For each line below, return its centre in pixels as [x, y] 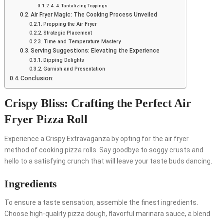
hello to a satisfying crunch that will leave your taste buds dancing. [108, 161]
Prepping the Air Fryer [70, 24]
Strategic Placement [67, 33]
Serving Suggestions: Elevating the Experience [95, 51]
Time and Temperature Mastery [82, 42]
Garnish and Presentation [74, 69]
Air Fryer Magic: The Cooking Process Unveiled [94, 15]
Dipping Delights [64, 60]
